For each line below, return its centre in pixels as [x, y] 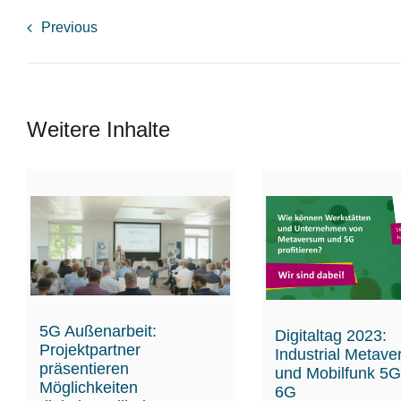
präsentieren [84, 368]
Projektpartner [90, 350]
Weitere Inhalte [98, 129]
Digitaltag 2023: [330, 336]
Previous [69, 27]
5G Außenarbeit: [98, 331]
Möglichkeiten [88, 387]
